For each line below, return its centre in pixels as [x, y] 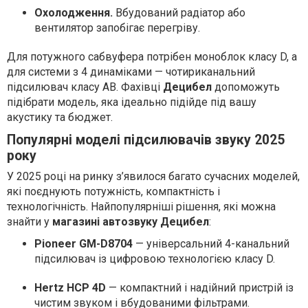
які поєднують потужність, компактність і [113, 191]
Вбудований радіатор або [179, 13]
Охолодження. [74, 13]
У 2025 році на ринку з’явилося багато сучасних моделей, [153, 176]
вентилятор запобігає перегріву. [117, 28]
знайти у [30, 222]
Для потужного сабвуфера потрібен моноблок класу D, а [152, 57]
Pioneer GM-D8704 [84, 244]
